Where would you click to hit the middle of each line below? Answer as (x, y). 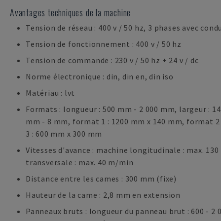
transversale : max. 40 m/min (80, 162)
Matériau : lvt (51, 93)
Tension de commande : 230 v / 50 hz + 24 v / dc (112, 60)
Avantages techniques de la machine (71, 12)
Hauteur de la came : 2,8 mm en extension (103, 195)
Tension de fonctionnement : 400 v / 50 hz (104, 44)
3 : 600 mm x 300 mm (64, 134)
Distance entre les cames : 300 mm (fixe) (101, 179)
